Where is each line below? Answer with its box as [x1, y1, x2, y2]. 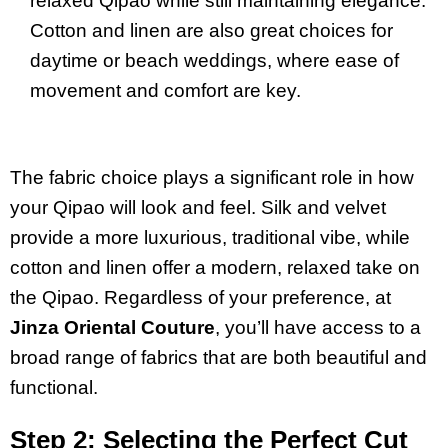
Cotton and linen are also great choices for [30, 19, 393, 41]
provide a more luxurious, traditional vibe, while [10, 226, 410, 248]
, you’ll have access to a [215, 316, 421, 338]
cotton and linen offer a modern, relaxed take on [10, 256, 420, 278]
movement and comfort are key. [30, 79, 301, 101]
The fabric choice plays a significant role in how [10, 166, 414, 188]
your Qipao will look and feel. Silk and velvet [10, 196, 386, 218]
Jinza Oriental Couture [10, 316, 215, 338]
